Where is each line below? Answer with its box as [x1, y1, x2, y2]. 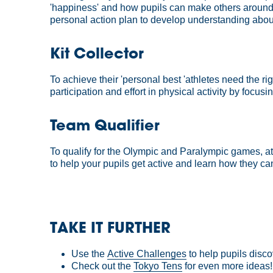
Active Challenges [107, 249, 187, 259]
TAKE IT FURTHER [50, 218, 171, 237]
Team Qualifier [50, 115, 160, 135]
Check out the [71, 261, 134, 271]
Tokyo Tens [133, 261, 183, 271]
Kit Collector [50, 43, 144, 63]
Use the [71, 249, 108, 259]
